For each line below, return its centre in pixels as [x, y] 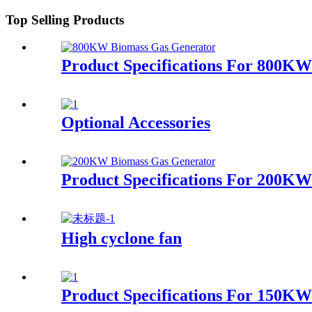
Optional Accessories [136, 122]
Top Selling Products [65, 20]
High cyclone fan [122, 239]
